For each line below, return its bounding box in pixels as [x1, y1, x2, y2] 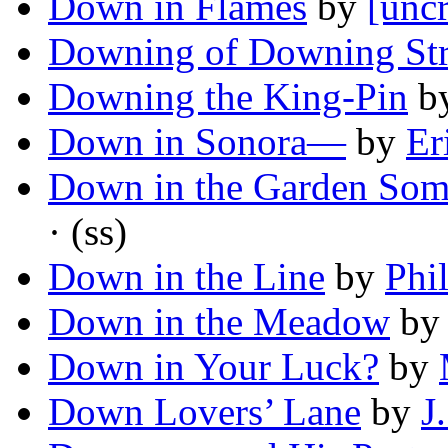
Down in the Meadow [48, 300, 390, 344]
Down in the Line [48, 255, 325, 299]
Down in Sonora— [48, 120, 346, 164]
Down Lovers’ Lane [48, 390, 361, 434]
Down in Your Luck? [48, 345, 379, 389]
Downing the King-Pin [48, 75, 408, 119]
